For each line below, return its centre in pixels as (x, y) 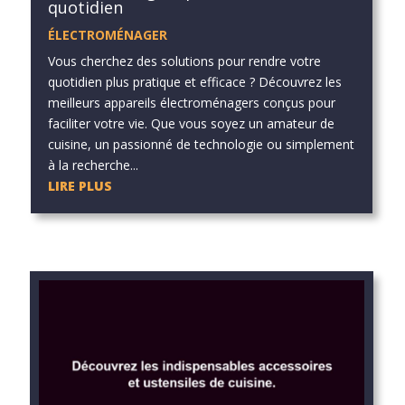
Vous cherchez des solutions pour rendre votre (184, 61)
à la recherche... (93, 165)
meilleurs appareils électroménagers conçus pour (191, 103)
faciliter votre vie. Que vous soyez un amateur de (191, 124)
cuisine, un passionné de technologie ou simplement (201, 145)
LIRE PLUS (80, 186)
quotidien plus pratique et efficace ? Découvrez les (194, 82)
